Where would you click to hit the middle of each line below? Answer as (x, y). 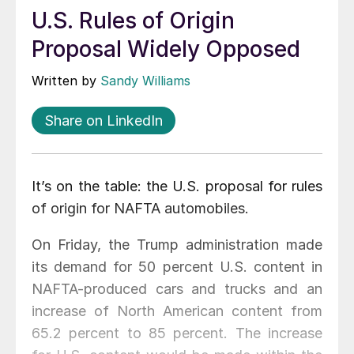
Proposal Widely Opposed (166, 49)
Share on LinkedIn (104, 121)
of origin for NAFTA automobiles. (140, 209)
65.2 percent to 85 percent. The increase (177, 333)
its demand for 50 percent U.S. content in (177, 267)
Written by (66, 81)
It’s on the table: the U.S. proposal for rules (177, 186)
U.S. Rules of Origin (133, 21)
